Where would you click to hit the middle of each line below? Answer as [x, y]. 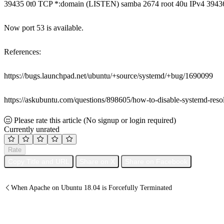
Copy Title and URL [39, 161]
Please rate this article [48, 120]
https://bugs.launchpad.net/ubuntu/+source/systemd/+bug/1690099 [108, 75]
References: [22, 51]
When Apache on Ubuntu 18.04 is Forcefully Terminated [91, 187]
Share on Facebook [156, 161]
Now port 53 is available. [44, 27]
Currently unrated [32, 129]
